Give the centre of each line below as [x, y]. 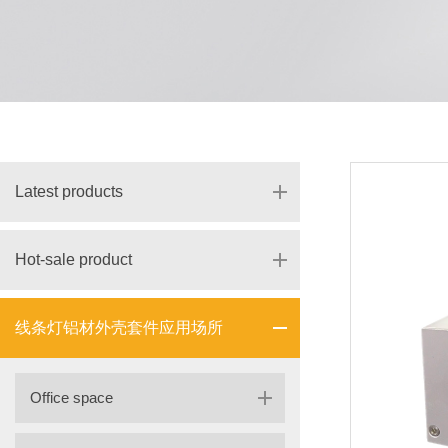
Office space [71, 397]
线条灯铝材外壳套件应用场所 [119, 327]
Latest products [69, 191]
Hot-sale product [73, 259]
